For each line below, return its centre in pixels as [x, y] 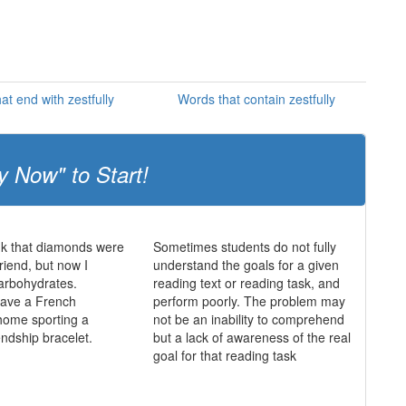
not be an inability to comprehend [248, 319]
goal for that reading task [224, 355]
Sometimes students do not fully [244, 246]
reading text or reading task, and [246, 283]
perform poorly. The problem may [249, 301]
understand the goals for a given [246, 265]
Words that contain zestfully [256, 99]
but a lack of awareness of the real [251, 337]
